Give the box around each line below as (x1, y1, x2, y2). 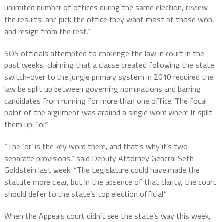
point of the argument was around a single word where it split (4, 107, 212, 119)
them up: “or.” (4, 118, 49, 131)
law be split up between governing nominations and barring (4, 83, 201, 95)
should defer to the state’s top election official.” (4, 188, 166, 200)
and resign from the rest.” (4, 25, 90, 38)
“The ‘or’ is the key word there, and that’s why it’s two (4, 140, 188, 153)
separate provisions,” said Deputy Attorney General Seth (4, 152, 194, 165)
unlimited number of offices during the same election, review (4, 1, 208, 14)
